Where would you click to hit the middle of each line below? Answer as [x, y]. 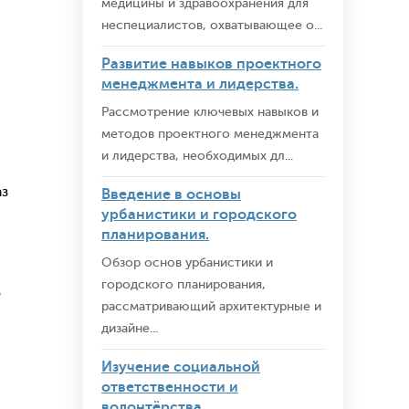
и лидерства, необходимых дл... [197, 156]
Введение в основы [171, 194]
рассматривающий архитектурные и [211, 306]
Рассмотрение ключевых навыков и [210, 112]
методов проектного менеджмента [210, 134]
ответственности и [170, 387]
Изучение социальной [181, 367]
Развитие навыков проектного [211, 64]
